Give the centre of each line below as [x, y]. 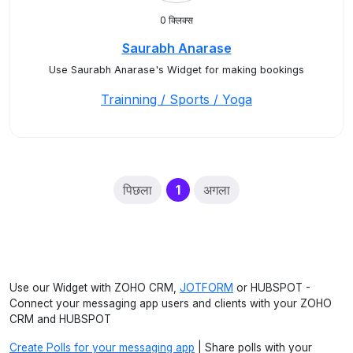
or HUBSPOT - [272, 288]
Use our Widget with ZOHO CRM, [95, 288]
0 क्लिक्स [176, 20]
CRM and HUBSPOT [60, 319]
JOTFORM [206, 288]
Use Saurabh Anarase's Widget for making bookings [176, 70]
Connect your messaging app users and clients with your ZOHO [171, 303]
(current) [208, 189]
